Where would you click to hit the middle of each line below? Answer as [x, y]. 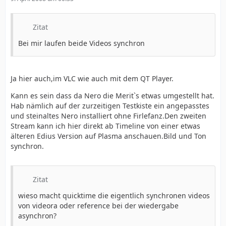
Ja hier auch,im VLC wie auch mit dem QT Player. [92, 78]
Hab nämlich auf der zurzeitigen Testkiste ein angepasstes [110, 106]
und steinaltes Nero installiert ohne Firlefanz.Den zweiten [108, 116]
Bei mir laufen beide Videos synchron [81, 43]
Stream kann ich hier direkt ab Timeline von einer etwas [105, 126]
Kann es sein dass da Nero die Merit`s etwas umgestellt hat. [112, 96]
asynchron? [37, 216]
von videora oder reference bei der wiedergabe [98, 206]
